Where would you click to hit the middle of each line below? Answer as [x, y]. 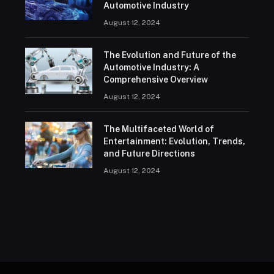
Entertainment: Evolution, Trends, [174, 142]
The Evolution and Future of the [169, 55]
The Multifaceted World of [158, 129]
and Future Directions [149, 154]
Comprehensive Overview [155, 80]
